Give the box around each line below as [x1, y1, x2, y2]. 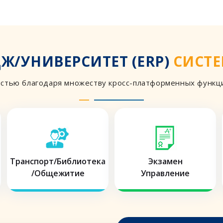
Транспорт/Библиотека [10, 156, 106, 167]
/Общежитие [31, 168, 85, 179]
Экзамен [148, 156, 183, 167]
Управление [141, 168, 190, 179]
